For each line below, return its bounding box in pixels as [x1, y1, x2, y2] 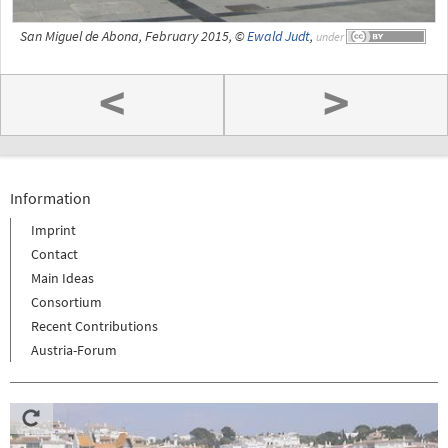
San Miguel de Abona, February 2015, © [20, 27, 247, 45]
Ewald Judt [247, 27, 310, 45]
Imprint [31, 220, 76, 239]
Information [10, 187, 91, 208]
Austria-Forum [31, 340, 117, 359]
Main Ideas [31, 268, 94, 287]
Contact [31, 244, 78, 263]
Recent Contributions [31, 316, 158, 335]
